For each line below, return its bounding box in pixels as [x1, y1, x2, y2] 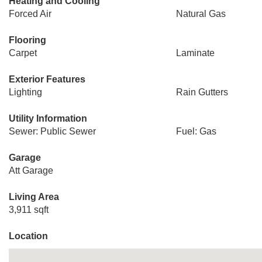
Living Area [9, 192, 59, 202]
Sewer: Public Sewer [9, 126, 96, 136]
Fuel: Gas [175, 126, 216, 136]
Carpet [9, 48, 37, 58]
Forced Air [9, 9, 51, 19]
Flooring [9, 35, 46, 45]
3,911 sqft [9, 205, 49, 215]
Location [9, 231, 48, 241]
